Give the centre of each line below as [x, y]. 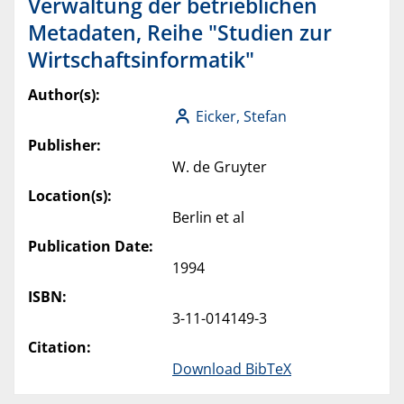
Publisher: [64, 146]
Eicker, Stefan [242, 117]
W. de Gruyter [220, 167]
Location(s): [70, 196]
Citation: [60, 348]
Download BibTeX [232, 369]
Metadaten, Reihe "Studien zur [180, 33]
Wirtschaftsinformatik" [141, 60]
